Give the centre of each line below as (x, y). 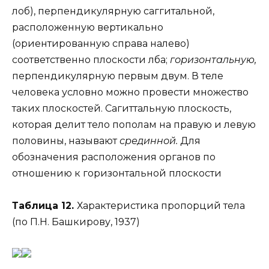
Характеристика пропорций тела (161, 205)
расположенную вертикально (88, 27)
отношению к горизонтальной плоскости (117, 173)
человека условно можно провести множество (130, 92)
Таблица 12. (44, 205)
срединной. (150, 141)
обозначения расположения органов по (114, 157)
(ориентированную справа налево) (101, 43)
